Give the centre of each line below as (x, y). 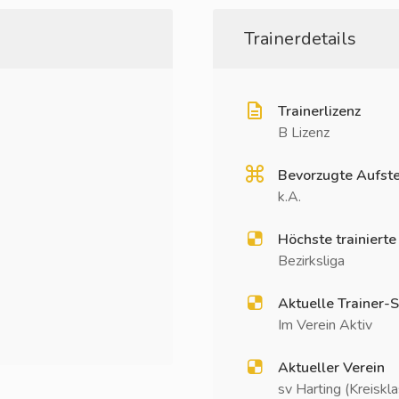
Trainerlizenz (319, 111)
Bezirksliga (311, 261)
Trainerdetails (300, 39)
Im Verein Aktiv (325, 325)
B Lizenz (304, 133)
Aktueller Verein (331, 368)
